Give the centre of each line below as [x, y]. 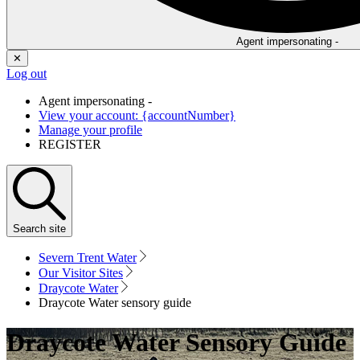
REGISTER [70, 145]
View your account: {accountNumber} [137, 116]
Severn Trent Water [88, 258]
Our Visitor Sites [81, 273]
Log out [27, 74]
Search [29, 229]
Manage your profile [90, 130]
